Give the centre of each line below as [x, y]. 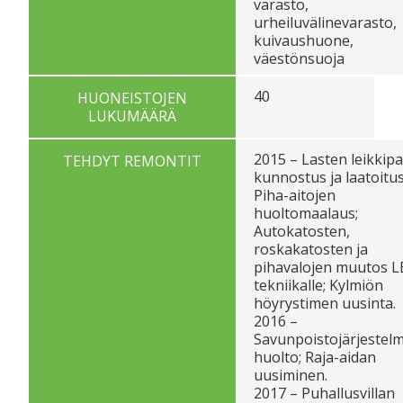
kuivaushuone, [304, 40]
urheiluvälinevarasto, [325, 22]
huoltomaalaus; [306, 213]
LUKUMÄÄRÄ [132, 116]
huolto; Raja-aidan [315, 357]
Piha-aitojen [295, 195]
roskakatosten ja [311, 249]
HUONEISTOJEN [132, 98]
